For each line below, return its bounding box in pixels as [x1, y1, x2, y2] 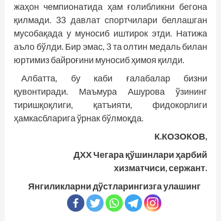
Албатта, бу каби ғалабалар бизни [21, 73, 207, 84]
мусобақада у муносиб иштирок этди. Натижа [14, 28, 207, 39]
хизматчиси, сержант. [114, 162, 207, 174]
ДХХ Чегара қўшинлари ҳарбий [74, 149, 207, 160]
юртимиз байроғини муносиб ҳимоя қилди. [14, 54, 184, 66]
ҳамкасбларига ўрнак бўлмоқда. [14, 112, 144, 124]
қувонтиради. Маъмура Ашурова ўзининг [14, 86, 207, 97]
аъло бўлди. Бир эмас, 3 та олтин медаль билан [14, 41, 207, 52]
